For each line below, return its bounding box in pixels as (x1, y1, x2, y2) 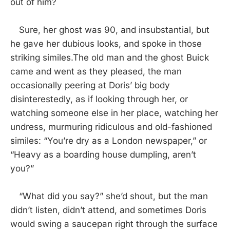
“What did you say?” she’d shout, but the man (10, 190, 208, 201)
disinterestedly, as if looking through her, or (10, 93, 188, 104)
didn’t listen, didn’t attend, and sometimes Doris (10, 204, 206, 215)
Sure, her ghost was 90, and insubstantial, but (10, 24, 209, 35)
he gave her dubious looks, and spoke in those (10, 38, 202, 49)
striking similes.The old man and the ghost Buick (10, 52, 209, 63)
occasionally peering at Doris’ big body (10, 80, 170, 90)
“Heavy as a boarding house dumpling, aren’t (10, 149, 196, 160)
